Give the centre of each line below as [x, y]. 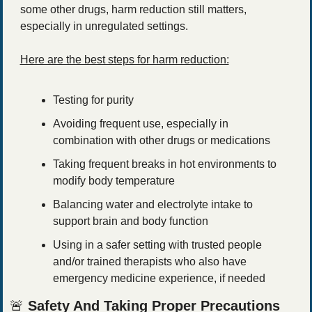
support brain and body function [130, 221]
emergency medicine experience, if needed [159, 278]
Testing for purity [93, 100]
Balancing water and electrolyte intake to [153, 204]
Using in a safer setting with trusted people [157, 244]
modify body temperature [114, 180]
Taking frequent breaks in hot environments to [164, 164]
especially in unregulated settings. [104, 26]
